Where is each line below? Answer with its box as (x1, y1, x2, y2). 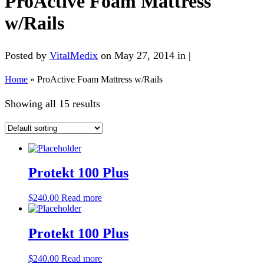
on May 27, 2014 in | (98, 49, 191, 61)
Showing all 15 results (5, 97, 100, 110)
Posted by (5, 49, 49, 61)
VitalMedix (49, 49, 98, 61)
